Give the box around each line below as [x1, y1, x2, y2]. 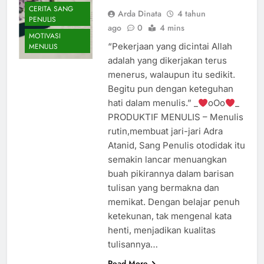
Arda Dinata [117, 8, 161, 20]
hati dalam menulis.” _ [107, 97, 198, 109]
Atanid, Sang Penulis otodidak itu [107, 140, 245, 151]
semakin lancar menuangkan [107, 154, 227, 166]
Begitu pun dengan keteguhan [107, 83, 233, 95]
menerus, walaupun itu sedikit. [107, 69, 235, 81]
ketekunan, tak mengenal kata [107, 210, 232, 222]
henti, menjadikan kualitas [107, 225, 216, 236]
